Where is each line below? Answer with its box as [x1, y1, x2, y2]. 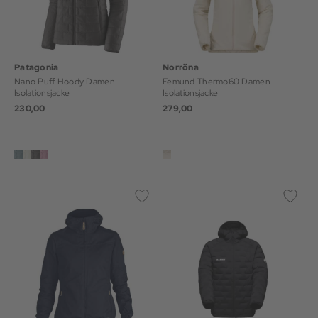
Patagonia [14, 62, 59, 73]
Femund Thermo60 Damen [163, 76, 270, 87]
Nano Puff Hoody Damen [14, 76, 115, 87]
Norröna [163, 62, 199, 73]
